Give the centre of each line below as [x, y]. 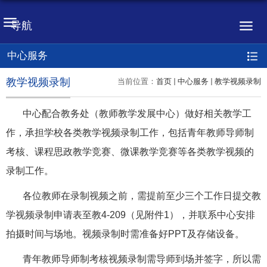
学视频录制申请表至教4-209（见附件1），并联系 [111, 215]
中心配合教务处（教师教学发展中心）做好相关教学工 [137, 114]
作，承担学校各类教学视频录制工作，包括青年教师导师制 [130, 133]
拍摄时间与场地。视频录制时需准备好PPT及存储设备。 [125, 234]
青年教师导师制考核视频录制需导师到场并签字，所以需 [142, 259]
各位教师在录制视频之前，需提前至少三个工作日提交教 [142, 196]
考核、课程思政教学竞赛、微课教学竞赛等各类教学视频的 [130, 152]
